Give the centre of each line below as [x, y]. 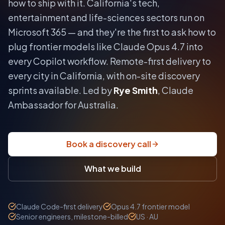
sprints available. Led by [60, 90]
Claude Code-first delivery [60, 207]
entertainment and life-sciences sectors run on [106, 18]
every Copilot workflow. [58, 61]
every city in [34, 76]
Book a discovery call [108, 144]
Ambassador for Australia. [63, 105]
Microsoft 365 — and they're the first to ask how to [112, 32]
